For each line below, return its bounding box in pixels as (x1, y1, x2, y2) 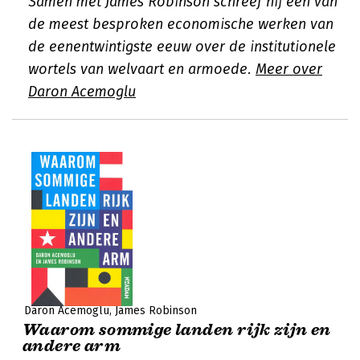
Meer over (256, 60, 322, 78)
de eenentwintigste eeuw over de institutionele (28, 38, 336, 55)
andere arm (22, 336, 121, 356)
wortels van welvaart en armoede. (28, 60, 256, 78)
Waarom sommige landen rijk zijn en (22, 320, 331, 340)
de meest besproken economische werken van (28, 15, 333, 33)
